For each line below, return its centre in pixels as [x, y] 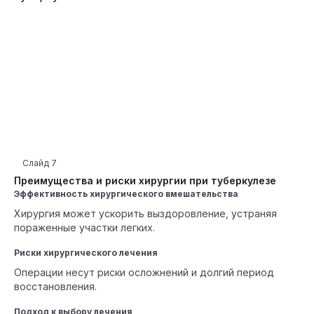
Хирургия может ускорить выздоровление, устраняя [145, 213]
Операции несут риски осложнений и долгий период [144, 272]
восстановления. [55, 286]
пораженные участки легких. [84, 227]
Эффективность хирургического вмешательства [126, 194]
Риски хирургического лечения [86, 253]
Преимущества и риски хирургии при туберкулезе [145, 180]
